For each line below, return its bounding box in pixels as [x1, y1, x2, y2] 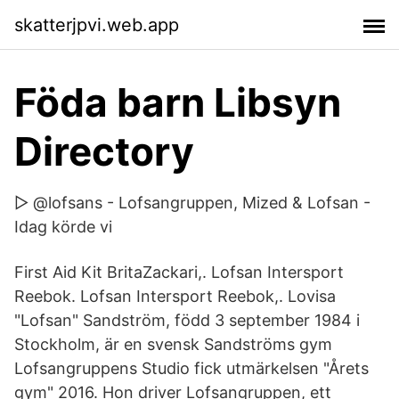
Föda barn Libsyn [14, 78, 341, 126]
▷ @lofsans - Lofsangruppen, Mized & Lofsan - [14, 193, 370, 212]
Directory [14, 127, 194, 175]
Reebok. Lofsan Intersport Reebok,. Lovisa [14, 287, 336, 305]
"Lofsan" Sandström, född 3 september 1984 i [14, 311, 360, 330]
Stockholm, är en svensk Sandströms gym [14, 335, 332, 354]
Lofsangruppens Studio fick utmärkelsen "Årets [14, 359, 369, 378]
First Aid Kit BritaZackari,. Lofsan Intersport [14, 263, 344, 281]
